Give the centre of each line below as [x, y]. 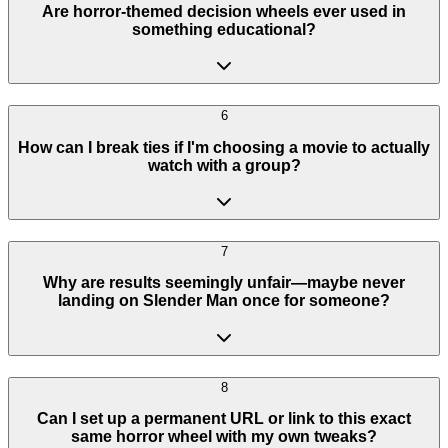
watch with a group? [224, 165]
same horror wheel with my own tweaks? [224, 437]
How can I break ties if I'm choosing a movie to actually [224, 147]
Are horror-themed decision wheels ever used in [224, 11]
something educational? [224, 29]
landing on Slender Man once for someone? [224, 301]
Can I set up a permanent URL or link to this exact [224, 419]
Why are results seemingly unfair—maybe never [224, 283]
